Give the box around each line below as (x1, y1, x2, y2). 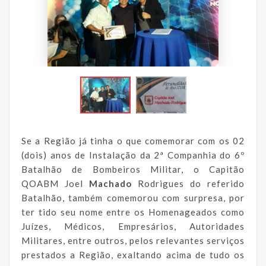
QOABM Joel (21, 178, 89, 189)
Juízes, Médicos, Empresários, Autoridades (21, 220, 245, 232)
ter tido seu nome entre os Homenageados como (21, 206, 245, 217)
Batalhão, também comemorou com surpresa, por (21, 192, 245, 203)
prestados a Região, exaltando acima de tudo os (21, 249, 245, 260)
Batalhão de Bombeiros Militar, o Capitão (21, 163, 245, 175)
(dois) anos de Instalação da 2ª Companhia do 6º (21, 149, 245, 160)
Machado (89, 178, 138, 189)
